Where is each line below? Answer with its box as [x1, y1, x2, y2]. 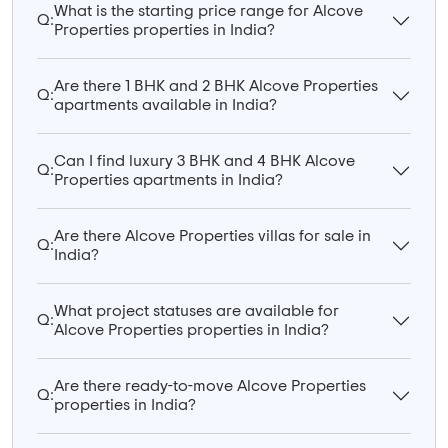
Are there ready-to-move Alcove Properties [54, 377, 366, 394]
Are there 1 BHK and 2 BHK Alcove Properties [54, 77, 378, 94]
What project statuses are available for [54, 302, 339, 319]
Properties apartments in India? [54, 171, 283, 188]
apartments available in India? [54, 96, 277, 113]
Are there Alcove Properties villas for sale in [54, 227, 371, 244]
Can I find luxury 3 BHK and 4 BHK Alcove [54, 152, 355, 169]
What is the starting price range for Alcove [54, 2, 363, 19]
